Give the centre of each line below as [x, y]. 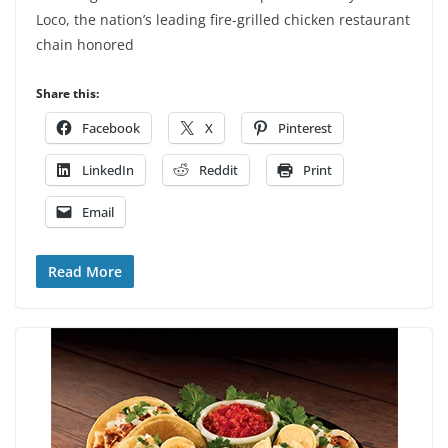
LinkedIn [108, 170]
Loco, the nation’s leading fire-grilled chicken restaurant [223, 19]
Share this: [67, 93]
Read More [85, 271]
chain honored [85, 44]
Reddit [218, 170]
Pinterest [305, 128]
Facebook [111, 128]
